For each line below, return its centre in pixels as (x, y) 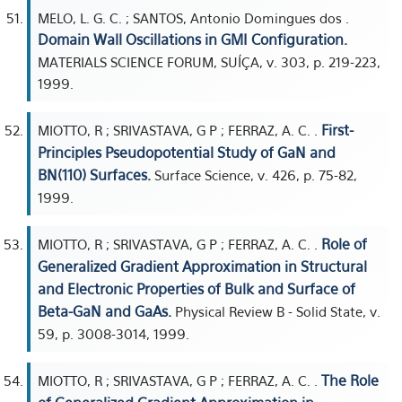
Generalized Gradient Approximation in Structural (202, 267)
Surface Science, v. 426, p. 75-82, (254, 175)
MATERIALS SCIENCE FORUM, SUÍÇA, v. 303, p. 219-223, (209, 62)
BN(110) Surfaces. (94, 175)
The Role (350, 380)
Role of (344, 244)
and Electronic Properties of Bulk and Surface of (197, 289)
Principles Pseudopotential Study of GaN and (187, 153)
